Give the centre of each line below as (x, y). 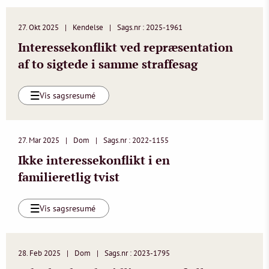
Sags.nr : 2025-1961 (150, 27)
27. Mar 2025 (39, 140)
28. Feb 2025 (39, 253)
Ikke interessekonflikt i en (94, 160)
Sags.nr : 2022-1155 (136, 140)
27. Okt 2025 (38, 27)
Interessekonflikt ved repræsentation (125, 47)
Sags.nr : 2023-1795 (137, 253)
